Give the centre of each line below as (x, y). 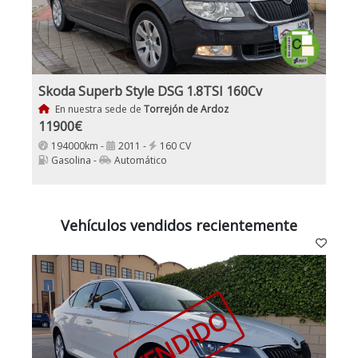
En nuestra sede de (98, 109)
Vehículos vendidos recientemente (179, 225)
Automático (141, 160)
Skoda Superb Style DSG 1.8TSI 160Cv (150, 91)
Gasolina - (75, 160)
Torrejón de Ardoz (186, 109)
